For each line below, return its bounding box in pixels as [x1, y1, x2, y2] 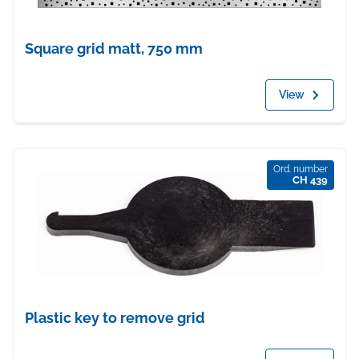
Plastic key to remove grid [25, 309, 205, 327]
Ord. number [273, 163, 328, 175]
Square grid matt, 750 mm [25, 40, 203, 58]
